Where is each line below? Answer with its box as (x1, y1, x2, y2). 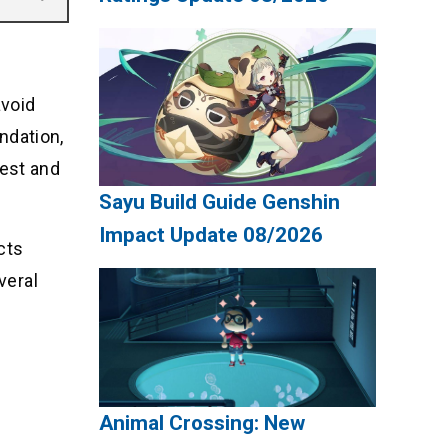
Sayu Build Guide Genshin (98, 190, 340, 215)
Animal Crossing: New (98, 411, 305, 436)
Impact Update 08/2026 (98, 223, 323, 248)
